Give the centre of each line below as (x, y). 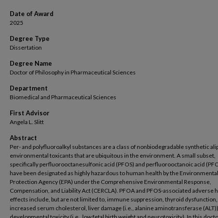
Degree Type (30, 38)
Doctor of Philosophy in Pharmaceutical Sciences (73, 72)
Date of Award (32, 14)
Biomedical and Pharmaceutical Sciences (63, 97)
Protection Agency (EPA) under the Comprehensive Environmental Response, (110, 182)
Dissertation (26, 47)
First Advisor (30, 113)
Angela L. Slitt (27, 122)
